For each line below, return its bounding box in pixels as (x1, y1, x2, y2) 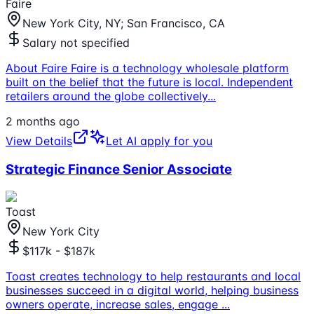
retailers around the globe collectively (6, 89, 207, 104)
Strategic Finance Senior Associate (6, 161, 232, 178)
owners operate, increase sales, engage (6, 296, 221, 311)
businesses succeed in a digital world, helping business (6, 282, 299, 297)
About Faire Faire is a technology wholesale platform (6, 61, 289, 76)
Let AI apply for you (106, 134, 212, 149)
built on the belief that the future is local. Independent (6, 75, 293, 90)
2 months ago (6, 114, 80, 129)
